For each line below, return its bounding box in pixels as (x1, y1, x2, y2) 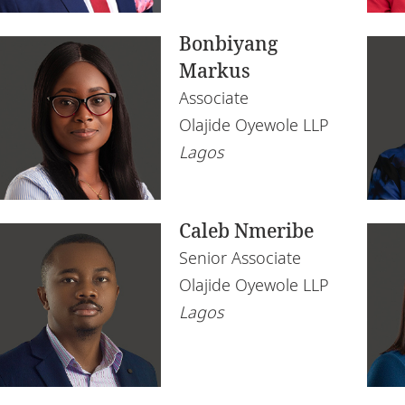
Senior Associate (179, 246, 301, 268)
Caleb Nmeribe (179, 217, 314, 243)
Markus (179, 58, 250, 83)
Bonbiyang (179, 31, 278, 56)
